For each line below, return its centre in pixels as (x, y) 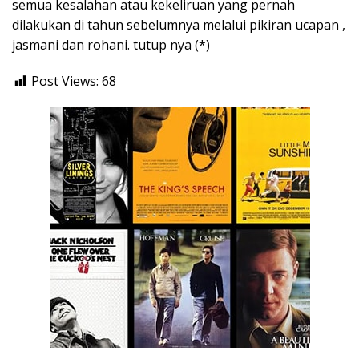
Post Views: (65, 81)
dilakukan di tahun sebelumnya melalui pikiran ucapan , (179, 25)
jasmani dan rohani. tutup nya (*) (111, 45)
